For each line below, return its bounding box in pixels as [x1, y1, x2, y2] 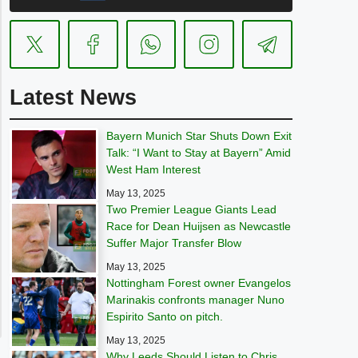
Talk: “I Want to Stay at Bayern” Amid [106, 146, 292, 159]
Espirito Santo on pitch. [106, 310, 224, 323]
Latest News [10, 86, 137, 109]
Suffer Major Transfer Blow [106, 237, 242, 249]
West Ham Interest [106, 163, 201, 176]
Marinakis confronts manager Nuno [106, 293, 285, 306]
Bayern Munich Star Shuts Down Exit [106, 129, 292, 142]
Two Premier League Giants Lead [106, 203, 277, 216]
